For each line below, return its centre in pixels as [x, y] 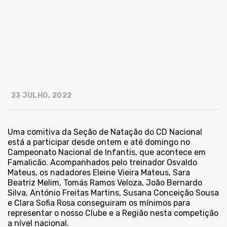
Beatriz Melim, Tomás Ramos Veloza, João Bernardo [105, 183]
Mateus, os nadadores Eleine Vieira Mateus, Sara [99, 173]
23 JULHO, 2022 [41, 96]
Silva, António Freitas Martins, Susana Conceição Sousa [113, 193]
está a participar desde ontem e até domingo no [99, 142]
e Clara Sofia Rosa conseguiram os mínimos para [99, 203]
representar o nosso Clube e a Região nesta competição [113, 213]
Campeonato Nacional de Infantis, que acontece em [107, 153]
